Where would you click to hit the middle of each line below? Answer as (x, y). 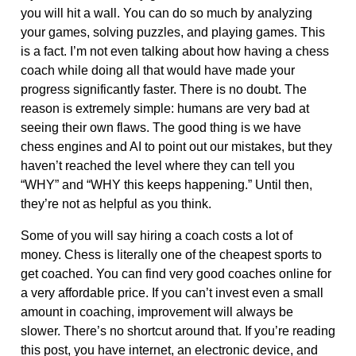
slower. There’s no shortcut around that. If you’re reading (178, 331)
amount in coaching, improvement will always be (157, 311)
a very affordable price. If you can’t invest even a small (172, 292)
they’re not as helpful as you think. (116, 203)
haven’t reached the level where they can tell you (157, 165)
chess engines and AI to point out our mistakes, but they (176, 146)
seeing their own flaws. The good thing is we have (161, 127)
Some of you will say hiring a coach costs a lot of (156, 235)
